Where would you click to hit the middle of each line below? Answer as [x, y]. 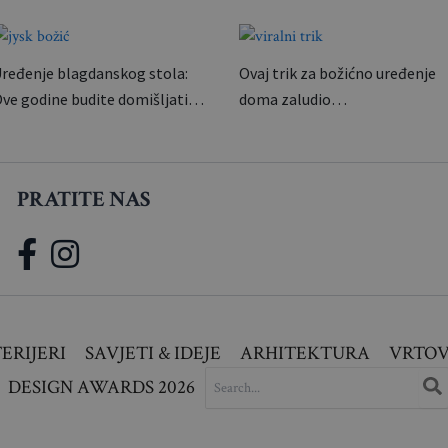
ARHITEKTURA [305, 353]
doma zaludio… [293, 99]
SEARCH [230, 377]
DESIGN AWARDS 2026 [102, 387]
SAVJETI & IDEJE [153, 353]
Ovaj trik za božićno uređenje [337, 73]
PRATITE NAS [83, 199]
